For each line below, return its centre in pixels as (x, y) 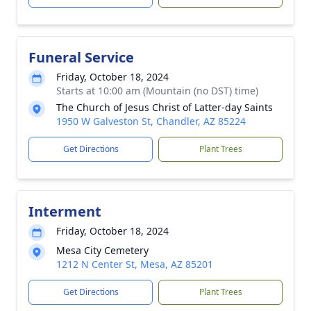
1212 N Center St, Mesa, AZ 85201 (135, 264)
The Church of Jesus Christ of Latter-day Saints (165, 107)
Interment (65, 211)
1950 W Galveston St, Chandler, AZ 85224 (151, 121)
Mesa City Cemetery (102, 250)
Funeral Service (81, 57)
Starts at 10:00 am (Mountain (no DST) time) (157, 91)
